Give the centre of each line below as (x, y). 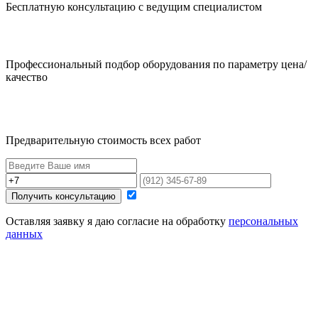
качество (27, 77)
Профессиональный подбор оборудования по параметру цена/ (156, 65)
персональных (263, 221)
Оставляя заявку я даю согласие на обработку (117, 221)
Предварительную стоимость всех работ (103, 141)
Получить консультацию (64, 197)
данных (24, 234)
